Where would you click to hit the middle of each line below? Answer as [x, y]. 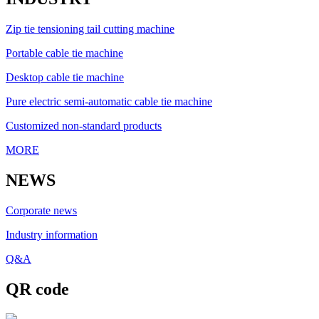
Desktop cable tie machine [65, 78]
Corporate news [41, 211]
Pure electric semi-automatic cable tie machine [109, 102]
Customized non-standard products [84, 126]
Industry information [52, 235]
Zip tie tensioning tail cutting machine [90, 29]
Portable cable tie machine [64, 53]
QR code [37, 289]
